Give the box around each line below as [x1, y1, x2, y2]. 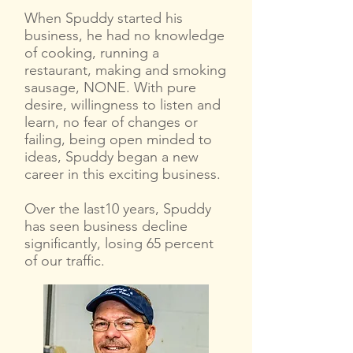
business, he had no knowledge [24, 27, 225, 44]
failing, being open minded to [24, 131, 212, 148]
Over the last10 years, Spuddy [24, 200, 211, 217]
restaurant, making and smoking [24, 61, 226, 79]
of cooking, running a [24, 44, 159, 61]
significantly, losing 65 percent [24, 235, 214, 252]
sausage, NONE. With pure [24, 79, 196, 96]
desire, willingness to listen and [24, 96, 221, 113]
